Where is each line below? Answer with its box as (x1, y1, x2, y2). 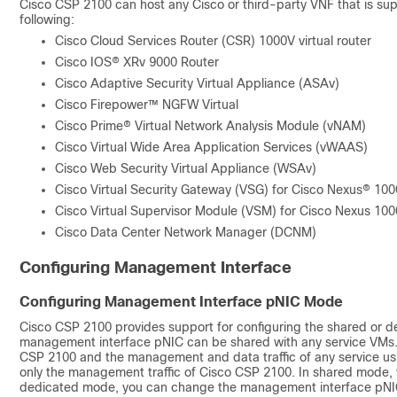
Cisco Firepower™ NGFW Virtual (55, 97, 238, 112)
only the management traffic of (19, 364, 199, 379)
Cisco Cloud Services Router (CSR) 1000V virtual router (55, 33, 371, 48)
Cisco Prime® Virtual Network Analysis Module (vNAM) (55, 118, 366, 133)
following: (19, 12, 74, 27)
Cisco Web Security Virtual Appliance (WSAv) (55, 160, 316, 175)
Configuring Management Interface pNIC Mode (19, 293, 343, 309)
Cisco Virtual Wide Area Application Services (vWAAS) (55, 139, 368, 154)
